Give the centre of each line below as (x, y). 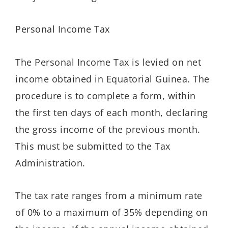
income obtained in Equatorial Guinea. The (112, 79)
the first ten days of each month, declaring (112, 112)
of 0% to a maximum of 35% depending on (111, 212)
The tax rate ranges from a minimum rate (109, 196)
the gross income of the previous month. (108, 129)
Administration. (50, 163)
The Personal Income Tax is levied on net (108, 62)
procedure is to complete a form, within (106, 95)
